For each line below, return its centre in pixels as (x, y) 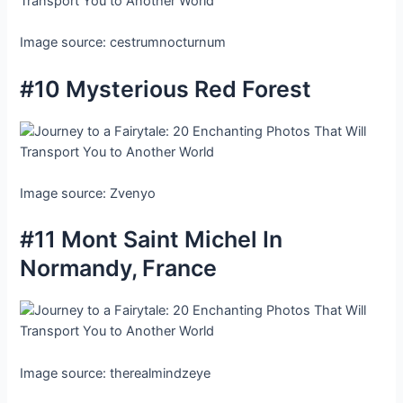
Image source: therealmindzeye (116, 373)
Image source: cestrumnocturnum (123, 43)
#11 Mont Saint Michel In (152, 240)
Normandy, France (119, 269)
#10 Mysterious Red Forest (166, 89)
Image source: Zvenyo (88, 193)
